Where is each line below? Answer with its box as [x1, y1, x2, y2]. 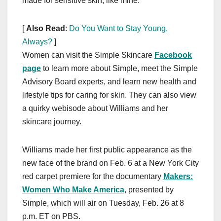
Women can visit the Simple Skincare [22, 50, 154, 59]
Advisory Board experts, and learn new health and [22, 77, 196, 86]
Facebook [154, 50, 192, 59]
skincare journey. [22, 117, 81, 126]
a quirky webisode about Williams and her [22, 104, 168, 112]
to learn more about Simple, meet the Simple [41, 64, 198, 73]
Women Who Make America [22, 185, 124, 194]
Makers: [163, 172, 193, 181]
